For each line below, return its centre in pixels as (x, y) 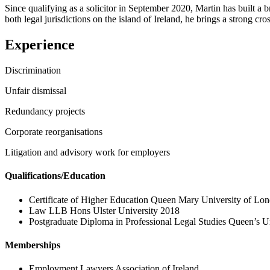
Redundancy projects (45, 111)
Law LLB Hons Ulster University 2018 (104, 210)
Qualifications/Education (55, 176)
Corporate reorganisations (54, 132)
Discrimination (33, 71)
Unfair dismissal (36, 91)
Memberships (33, 245)
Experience (40, 45)
